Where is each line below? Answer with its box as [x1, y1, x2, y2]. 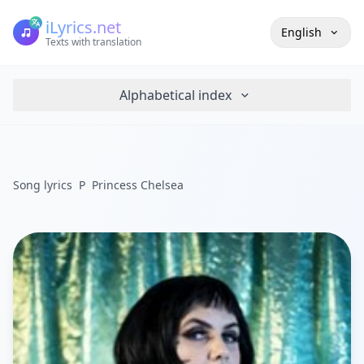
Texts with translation [45, 35, 141, 49]
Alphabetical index [119, 86, 232, 104]
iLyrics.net [45, 16, 121, 38]
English [281, 24, 322, 40]
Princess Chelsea [92, 177, 184, 193]
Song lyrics [13, 177, 72, 193]
